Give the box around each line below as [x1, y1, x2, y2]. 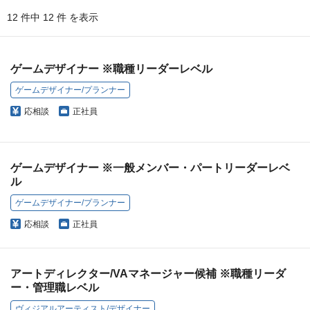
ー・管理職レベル [10, 282, 99, 294]
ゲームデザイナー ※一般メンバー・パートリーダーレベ [10, 162, 290, 174]
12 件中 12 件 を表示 [7, 12, 98, 24]
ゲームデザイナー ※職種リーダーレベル [10, 63, 212, 75]
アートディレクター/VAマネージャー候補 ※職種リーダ [10, 268, 286, 280]
